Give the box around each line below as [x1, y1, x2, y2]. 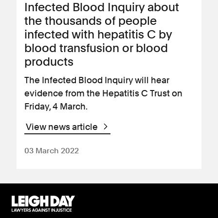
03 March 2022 [24, 146, 79, 155]
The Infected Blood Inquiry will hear [24, 75, 169, 85]
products [24, 54, 73, 69]
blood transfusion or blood [24, 41, 168, 55]
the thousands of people [24, 14, 157, 28]
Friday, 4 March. [24, 101, 88, 111]
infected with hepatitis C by [24, 27, 172, 41]
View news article [26, 122, 100, 132]
